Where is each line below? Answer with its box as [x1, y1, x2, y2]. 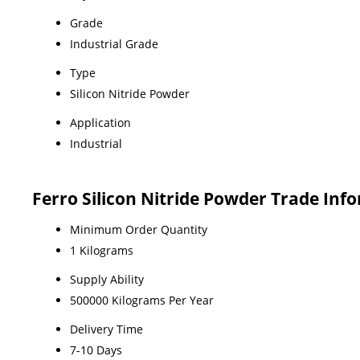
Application [70, 114, 131, 130]
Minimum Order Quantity [70, 221, 207, 237]
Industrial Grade [70, 35, 158, 51]
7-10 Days [70, 342, 122, 358]
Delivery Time [70, 321, 143, 337]
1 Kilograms [70, 242, 133, 258]
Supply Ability [70, 271, 144, 287]
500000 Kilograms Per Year [70, 292, 214, 308]
